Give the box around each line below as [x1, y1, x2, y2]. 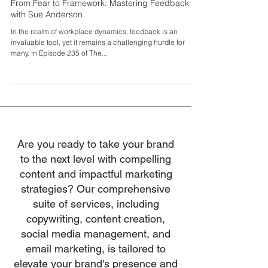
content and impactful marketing [19, 191, 172, 204]
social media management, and [21, 251, 170, 264]
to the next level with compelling [20, 176, 171, 189]
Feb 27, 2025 [36, 2, 79, 11]
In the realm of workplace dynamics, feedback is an [11, 51, 178, 60]
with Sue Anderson [11, 33, 83, 44]
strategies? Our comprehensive [21, 206, 170, 219]
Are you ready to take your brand [17, 162, 174, 174]
